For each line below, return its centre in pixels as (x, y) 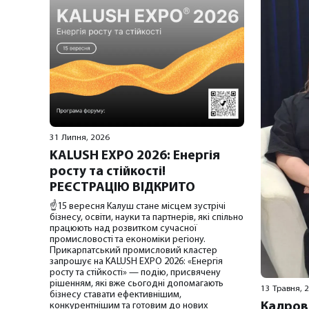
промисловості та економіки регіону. (128, 239)
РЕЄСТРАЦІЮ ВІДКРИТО (122, 188)
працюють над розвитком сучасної (123, 228)
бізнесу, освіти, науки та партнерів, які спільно (147, 217)
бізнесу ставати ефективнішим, (116, 295)
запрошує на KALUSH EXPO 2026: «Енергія (136, 261)
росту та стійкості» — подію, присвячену (135, 272)
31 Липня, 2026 (80, 137)
